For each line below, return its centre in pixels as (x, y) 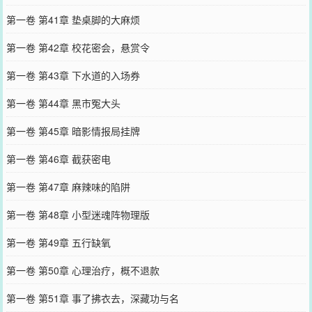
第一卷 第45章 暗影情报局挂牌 (73, 131)
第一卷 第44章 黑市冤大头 (63, 103)
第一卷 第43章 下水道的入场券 (73, 75)
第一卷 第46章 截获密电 (58, 159)
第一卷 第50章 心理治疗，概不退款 (83, 270)
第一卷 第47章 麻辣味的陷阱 (68, 187)
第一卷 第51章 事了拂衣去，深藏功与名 (92, 298)
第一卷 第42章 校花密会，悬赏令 (78, 47)
